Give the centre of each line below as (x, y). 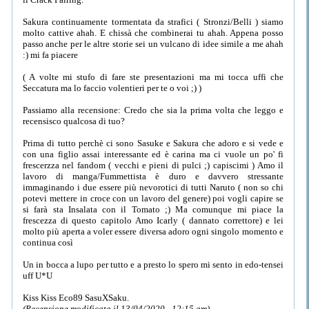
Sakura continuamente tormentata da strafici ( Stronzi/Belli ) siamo (153, 21)
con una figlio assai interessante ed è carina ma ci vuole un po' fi (153, 154)
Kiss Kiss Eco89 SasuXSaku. (76, 297)
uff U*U (38, 275)
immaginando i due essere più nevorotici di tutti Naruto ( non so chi (153, 187)
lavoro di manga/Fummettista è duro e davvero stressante (153, 176)
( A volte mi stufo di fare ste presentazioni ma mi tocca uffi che (153, 77)
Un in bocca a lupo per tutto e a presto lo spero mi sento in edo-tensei (153, 264)
